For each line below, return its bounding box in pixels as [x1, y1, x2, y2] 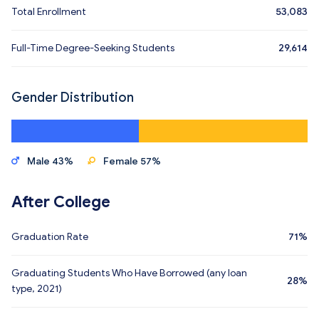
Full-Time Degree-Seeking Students [11, 42, 175, 54]
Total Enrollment [11, 6, 86, 18]
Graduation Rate [11, 231, 88, 243]
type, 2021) [11, 283, 62, 295]
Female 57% [103, 155, 161, 167]
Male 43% [27, 155, 73, 167]
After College [11, 192, 110, 211]
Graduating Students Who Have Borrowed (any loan [11, 267, 247, 279]
